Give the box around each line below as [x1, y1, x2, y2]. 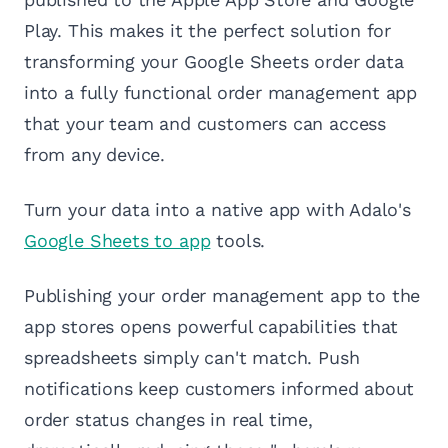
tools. [210, 230, 266, 252]
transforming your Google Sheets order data [24, 51, 404, 73]
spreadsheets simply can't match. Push [24, 347, 360, 369]
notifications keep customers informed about [24, 378, 415, 400]
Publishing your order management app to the [24, 285, 421, 307]
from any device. [24, 144, 166, 166]
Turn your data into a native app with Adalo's [24, 199, 411, 221]
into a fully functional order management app [24, 82, 418, 104]
